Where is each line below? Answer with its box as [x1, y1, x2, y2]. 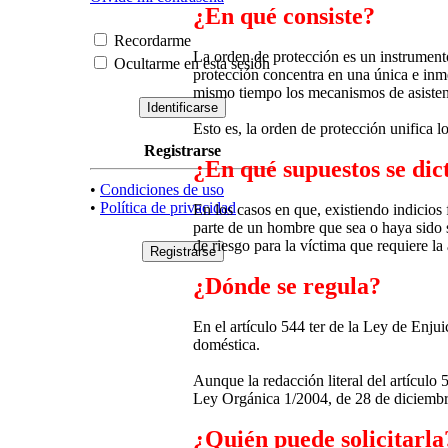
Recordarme [110, 31, 191, 49]
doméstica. [193, 336, 260, 354]
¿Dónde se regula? [193, 273, 381, 300]
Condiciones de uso [100, 180, 224, 198]
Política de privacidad [100, 198, 236, 216]
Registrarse [144, 141, 221, 159]
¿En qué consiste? [193, 3, 375, 30]
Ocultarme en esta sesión [110, 54, 270, 72]
